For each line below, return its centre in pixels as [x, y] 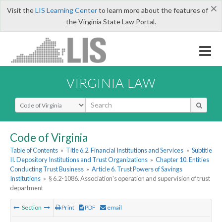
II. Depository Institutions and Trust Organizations [79, 160]
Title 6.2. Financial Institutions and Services [125, 150]
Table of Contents [34, 150]
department [27, 188]
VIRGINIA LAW [111, 83]
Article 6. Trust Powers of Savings [137, 169]
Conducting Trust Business [47, 169]
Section [32, 208]
